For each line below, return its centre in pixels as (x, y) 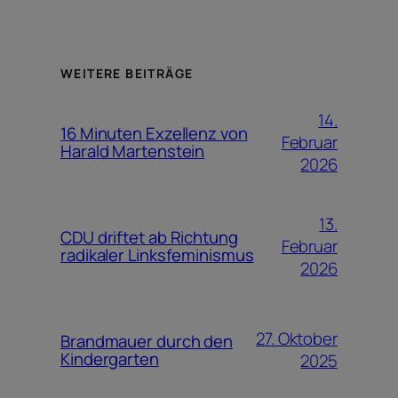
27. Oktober (297, 339)
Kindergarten (110, 359)
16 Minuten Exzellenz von (154, 134)
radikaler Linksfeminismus (157, 255)
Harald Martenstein (133, 151)
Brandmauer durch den (147, 342)
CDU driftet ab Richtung (149, 238)
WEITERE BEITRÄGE (127, 74)
